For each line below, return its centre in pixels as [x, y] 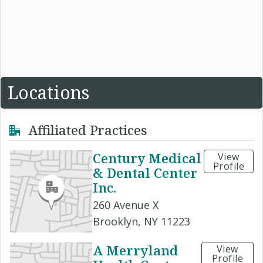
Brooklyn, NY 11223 [141, 221]
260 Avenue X [126, 205]
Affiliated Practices [86, 129]
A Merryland [135, 250]
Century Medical [147, 158]
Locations [48, 92]
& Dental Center [145, 172]
